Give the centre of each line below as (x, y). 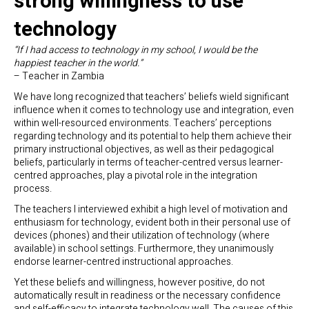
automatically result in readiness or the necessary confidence (147, 296)
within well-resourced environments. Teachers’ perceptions (143, 123)
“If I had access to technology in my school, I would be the (136, 50)
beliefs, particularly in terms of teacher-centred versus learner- (148, 162)
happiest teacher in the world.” (78, 63)
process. (33, 188)
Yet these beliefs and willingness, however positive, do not (139, 283)
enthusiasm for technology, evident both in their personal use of (152, 222)
